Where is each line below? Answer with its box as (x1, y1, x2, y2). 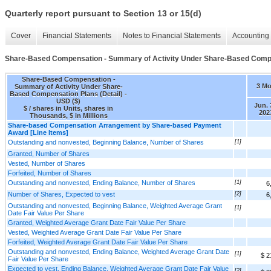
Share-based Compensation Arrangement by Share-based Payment (8, 121, 221, 129)
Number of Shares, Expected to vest (8, 190, 115, 198)
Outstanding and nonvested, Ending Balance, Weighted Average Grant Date (8, 247, 229, 255)
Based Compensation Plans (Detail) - (10, 90, 127, 97)
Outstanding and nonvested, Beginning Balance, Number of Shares (8, 138, 204, 146)
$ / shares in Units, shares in (24, 104, 113, 112)
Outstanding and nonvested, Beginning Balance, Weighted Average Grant (8, 201, 222, 209)
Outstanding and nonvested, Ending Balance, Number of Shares (8, 178, 195, 186)
